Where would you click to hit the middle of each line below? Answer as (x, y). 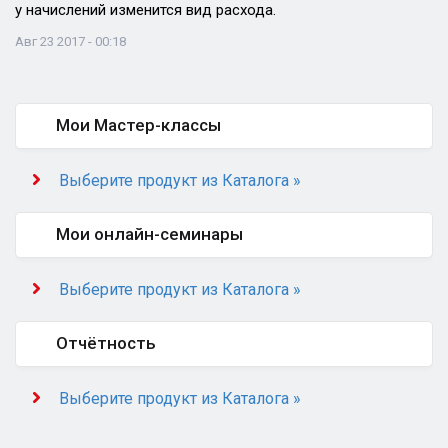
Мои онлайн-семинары (149, 234)
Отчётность (106, 343)
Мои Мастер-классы (138, 125)
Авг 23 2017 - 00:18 (70, 41)
